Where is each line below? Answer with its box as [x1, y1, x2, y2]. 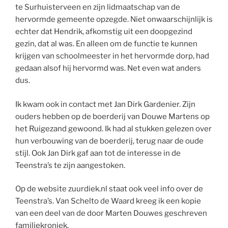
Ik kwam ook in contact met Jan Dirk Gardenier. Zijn [15, 99, 195, 109]
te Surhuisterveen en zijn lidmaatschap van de [15, 3, 180, 12]
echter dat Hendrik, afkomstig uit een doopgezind [15, 27, 192, 37]
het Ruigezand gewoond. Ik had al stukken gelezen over [15, 124, 212, 133]
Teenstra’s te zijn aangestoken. [15, 160, 125, 170]
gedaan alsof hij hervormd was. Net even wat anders [15, 64, 201, 73]
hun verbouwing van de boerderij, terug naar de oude [15, 136, 204, 146]
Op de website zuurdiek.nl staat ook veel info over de [15, 184, 203, 194]
